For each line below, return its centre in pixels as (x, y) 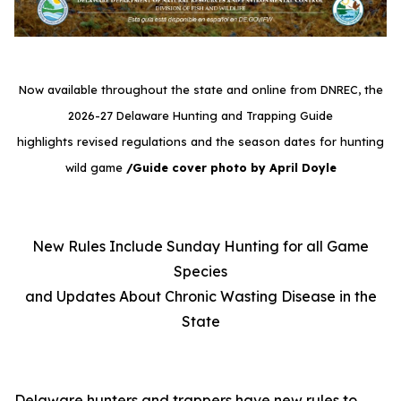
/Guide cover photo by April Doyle (231, 168)
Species (200, 272)
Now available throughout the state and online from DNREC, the (200, 90)
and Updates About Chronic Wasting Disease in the (200, 297)
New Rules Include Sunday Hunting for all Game (200, 247)
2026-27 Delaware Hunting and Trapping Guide (200, 116)
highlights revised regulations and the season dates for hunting (200, 142)
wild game (95, 168)
